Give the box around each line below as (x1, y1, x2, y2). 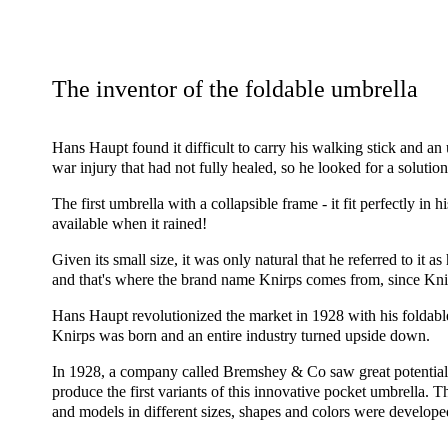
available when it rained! (52, 215, 207, 232)
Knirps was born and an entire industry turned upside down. (52, 327, 430, 344)
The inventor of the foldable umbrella (52, 76, 418, 102)
